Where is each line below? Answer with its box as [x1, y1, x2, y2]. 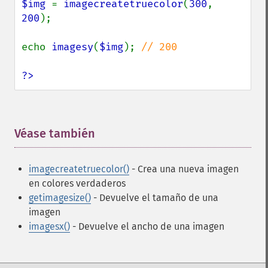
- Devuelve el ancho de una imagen [70, 221, 224, 232]
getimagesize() [29, 192, 91, 203]
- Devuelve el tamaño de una [91, 192, 218, 203]
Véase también [14, 126, 95, 141]
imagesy [51, 41, 93, 53]
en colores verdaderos [29, 178, 126, 189]
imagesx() [29, 221, 70, 232]
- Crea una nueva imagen [129, 163, 239, 175]
